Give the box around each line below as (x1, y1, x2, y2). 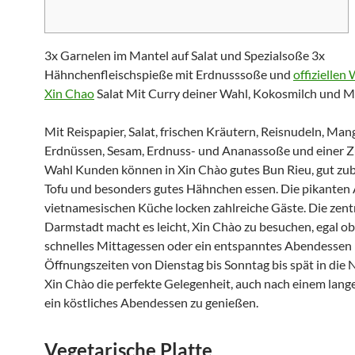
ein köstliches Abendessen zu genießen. (44, 295, 258, 310)
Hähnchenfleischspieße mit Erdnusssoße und (44, 67, 293, 82)
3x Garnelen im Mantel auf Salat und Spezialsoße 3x (44, 48, 325, 63)
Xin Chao (44, 86, 94, 101)
